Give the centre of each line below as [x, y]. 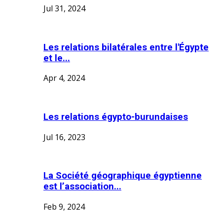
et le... [57, 58]
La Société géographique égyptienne [123, 176]
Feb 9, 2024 [64, 207]
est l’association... [82, 187]
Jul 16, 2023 [64, 137]
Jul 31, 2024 [64, 8]
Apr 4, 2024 [64, 78]
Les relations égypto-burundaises [116, 117]
